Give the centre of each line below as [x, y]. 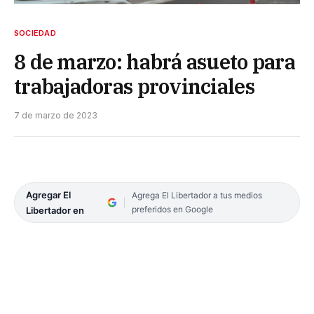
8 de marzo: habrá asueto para [155, 61]
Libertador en [55, 210]
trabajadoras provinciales [134, 86]
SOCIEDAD [35, 33]
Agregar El [48, 194]
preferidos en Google [172, 209]
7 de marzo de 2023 [56, 115]
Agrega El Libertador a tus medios [197, 195]
